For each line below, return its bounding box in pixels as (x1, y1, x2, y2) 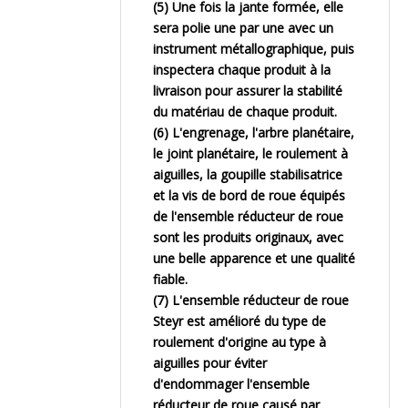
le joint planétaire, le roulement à (153, 145, 348, 162)
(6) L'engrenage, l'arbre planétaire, (153, 124, 354, 141)
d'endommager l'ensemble (153, 375, 310, 393)
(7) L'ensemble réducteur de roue (153, 291, 349, 309)
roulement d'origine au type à (153, 333, 326, 351)
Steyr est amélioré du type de (153, 312, 326, 330)
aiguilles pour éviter (153, 354, 267, 372)
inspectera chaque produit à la (153, 61, 331, 78)
